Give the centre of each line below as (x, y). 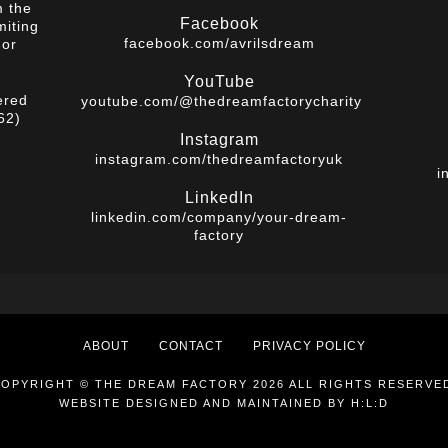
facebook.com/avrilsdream (219, 43)
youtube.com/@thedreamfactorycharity (221, 101)
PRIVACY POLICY (309, 346)
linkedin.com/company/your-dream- (219, 217)
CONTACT (190, 346)
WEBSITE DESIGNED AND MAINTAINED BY (205, 403)
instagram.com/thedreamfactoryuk (219, 159)
